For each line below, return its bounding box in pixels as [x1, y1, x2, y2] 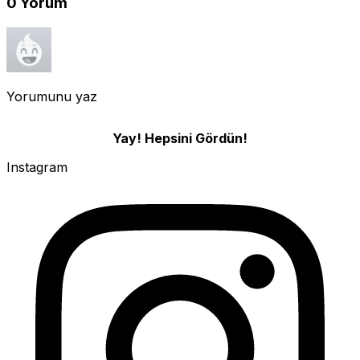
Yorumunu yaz [6, 88, 97, 104]
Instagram [6, 158, 67, 175]
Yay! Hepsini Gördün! [112, 129, 247, 146]
